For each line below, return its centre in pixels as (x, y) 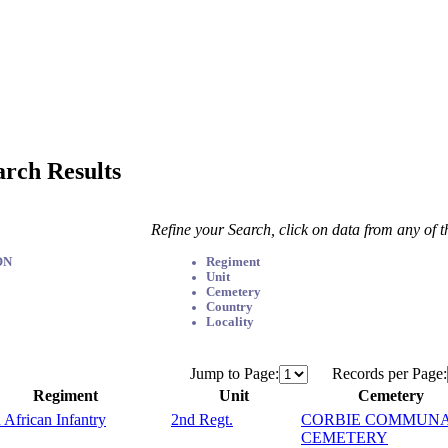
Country (230, 306)
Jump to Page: (234, 373)
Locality (230, 321)
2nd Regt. (202, 419)
